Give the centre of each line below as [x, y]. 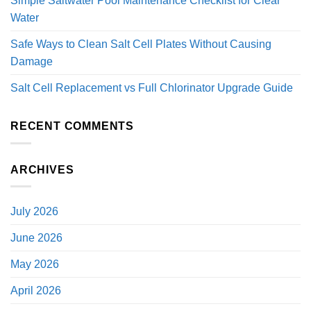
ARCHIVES [42, 169]
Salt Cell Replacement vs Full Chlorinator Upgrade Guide [152, 88]
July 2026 [34, 212]
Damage [32, 62]
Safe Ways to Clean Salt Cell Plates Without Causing [141, 44]
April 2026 [36, 291]
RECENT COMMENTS [72, 126]
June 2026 [36, 238]
